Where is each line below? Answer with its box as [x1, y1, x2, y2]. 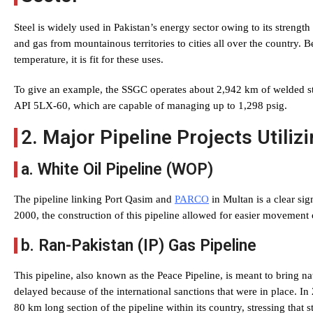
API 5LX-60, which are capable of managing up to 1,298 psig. [14, 100, 287, 111]
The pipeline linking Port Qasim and [14, 194, 175, 205]
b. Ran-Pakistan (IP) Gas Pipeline [21, 236, 256, 255]
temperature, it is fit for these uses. [14, 54, 163, 65]
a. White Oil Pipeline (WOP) [21, 160, 213, 179]
